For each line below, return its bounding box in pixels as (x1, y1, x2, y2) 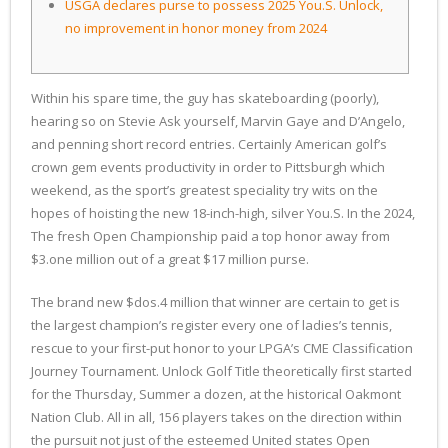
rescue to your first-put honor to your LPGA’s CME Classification (31, 339, 413, 357)
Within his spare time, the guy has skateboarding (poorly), (31, 89, 379, 107)
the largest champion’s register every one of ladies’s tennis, (31, 316, 392, 334)
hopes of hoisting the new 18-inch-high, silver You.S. (31, 204, 347, 222)
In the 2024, (347, 204, 415, 222)
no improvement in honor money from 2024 (65, 19, 327, 37)
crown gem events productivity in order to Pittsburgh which (31, 158, 385, 176)
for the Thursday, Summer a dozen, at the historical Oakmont (31, 385, 401, 403)
